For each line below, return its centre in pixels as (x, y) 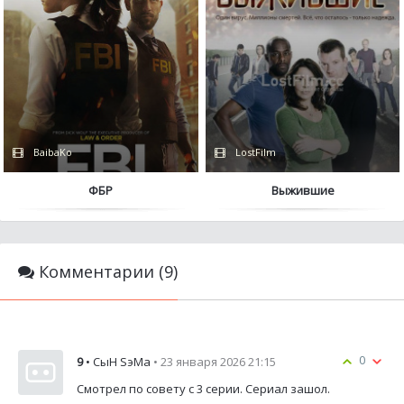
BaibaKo (52, 152)
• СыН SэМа (118, 361)
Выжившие (303, 191)
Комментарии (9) (106, 271)
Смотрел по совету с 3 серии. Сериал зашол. (205, 388)
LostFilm (255, 152)
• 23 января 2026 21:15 (215, 361)
